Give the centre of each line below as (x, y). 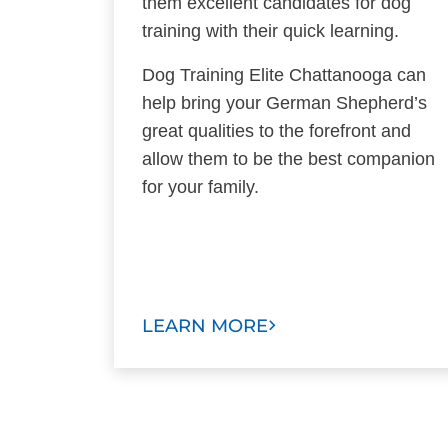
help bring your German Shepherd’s (284, 102)
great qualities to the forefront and (276, 130)
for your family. (200, 186)
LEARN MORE (205, 325)
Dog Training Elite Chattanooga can (284, 74)
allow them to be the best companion (288, 158)
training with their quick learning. (270, 30)
